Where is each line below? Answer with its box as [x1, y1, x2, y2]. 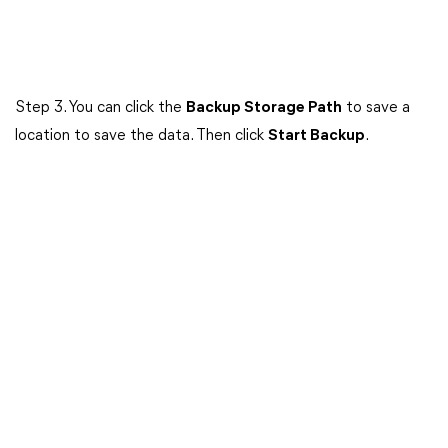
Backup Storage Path [186, 100, 342, 116]
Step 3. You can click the [15, 100, 186, 116]
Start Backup [268, 128, 365, 144]
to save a [342, 100, 410, 116]
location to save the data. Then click [15, 128, 268, 144]
